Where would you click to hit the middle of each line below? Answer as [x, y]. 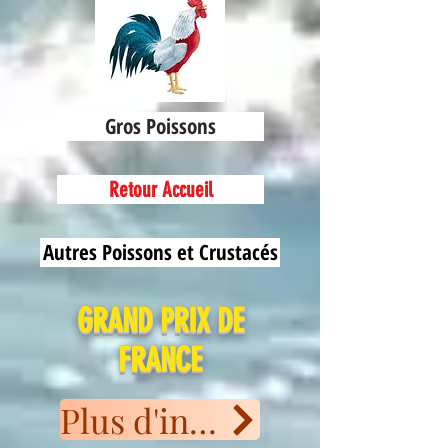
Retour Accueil [160, 189]
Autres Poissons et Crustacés [160, 252]
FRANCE [160, 359]
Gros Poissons [160, 126]
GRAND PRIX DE [160, 320]
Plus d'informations [203, 419]
